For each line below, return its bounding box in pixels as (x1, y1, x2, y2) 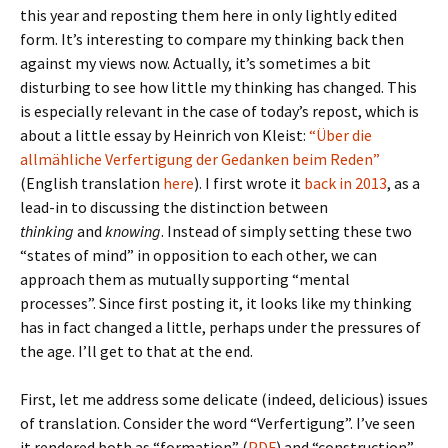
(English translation (20, 173, 163, 193)
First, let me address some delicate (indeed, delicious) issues (20, 389, 428, 409)
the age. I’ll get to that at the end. (20, 341, 253, 361)
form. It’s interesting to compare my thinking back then (20, 29, 404, 49)
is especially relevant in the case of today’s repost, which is (20, 101, 419, 121)
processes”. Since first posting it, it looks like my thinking (20, 293, 412, 313)
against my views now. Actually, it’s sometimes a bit (20, 53, 371, 73)
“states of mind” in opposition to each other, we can (20, 245, 377, 265)
